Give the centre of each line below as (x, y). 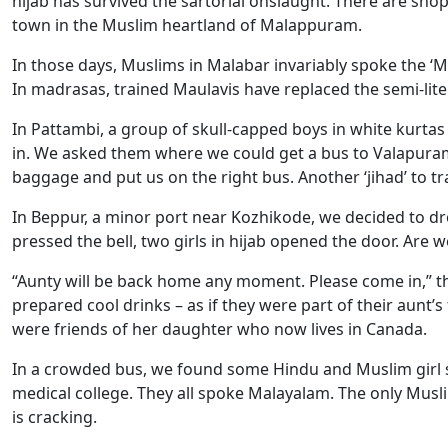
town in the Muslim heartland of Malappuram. (187, 25)
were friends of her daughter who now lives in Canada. (219, 329)
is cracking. (54, 417)
